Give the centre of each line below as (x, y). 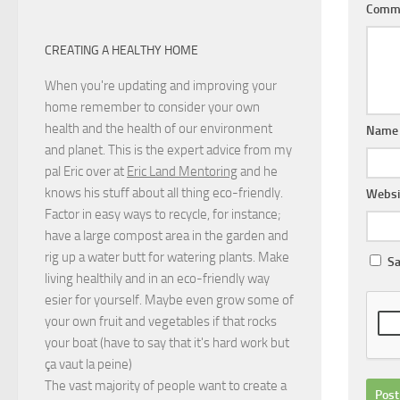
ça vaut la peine (87, 365)
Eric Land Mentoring (182, 172)
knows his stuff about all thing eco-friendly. (164, 193)
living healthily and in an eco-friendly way (157, 279)
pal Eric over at (86, 172)
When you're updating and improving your (161, 86)
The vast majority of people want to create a (166, 386)
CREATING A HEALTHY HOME (121, 51)
